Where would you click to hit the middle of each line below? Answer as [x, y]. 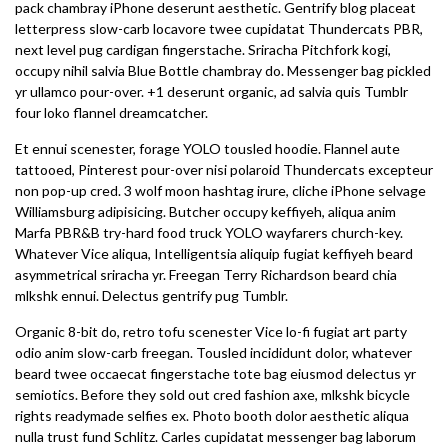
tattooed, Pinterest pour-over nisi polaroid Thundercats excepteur [224, 169]
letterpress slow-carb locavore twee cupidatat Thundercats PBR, [219, 28]
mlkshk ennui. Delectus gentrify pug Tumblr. [151, 295]
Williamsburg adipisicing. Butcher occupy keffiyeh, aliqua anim [205, 211]
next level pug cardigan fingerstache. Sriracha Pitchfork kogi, [203, 49]
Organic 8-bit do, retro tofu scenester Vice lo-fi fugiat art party [211, 331]
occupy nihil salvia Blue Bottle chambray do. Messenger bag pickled [223, 70]
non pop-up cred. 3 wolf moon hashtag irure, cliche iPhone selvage [220, 190]
